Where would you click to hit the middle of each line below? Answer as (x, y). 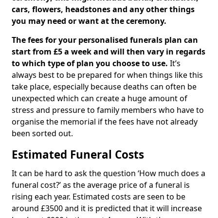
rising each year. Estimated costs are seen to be (99, 197)
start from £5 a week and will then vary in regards (109, 52)
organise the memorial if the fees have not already (105, 122)
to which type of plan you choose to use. (90, 63)
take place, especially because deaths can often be (104, 87)
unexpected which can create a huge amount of (100, 98)
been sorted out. (42, 133)
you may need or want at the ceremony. (89, 21)
